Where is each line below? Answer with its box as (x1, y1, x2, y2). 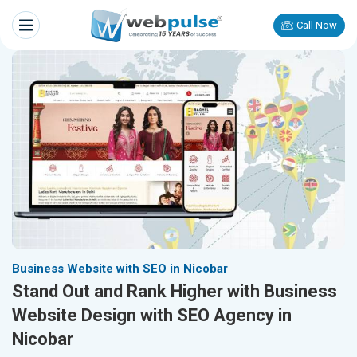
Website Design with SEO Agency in (12, 305, 292, 326)
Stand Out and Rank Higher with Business (12, 281, 337, 302)
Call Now (296, 19, 337, 31)
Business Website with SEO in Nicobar (12, 261, 228, 277)
